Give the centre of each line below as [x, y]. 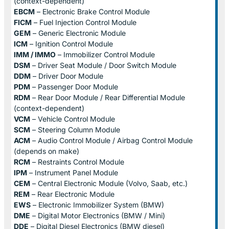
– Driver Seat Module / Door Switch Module [103, 65]
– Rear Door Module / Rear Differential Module [108, 97]
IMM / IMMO [35, 54]
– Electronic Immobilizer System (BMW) [97, 204]
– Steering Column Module [75, 129]
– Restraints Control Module [77, 162]
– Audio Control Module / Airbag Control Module [111, 140]
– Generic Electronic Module [78, 33]
